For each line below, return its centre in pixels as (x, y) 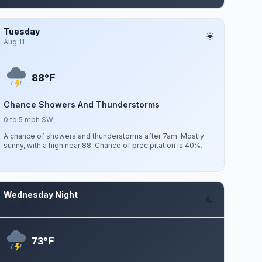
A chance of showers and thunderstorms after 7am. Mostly (104, 136)
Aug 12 (15, 205)
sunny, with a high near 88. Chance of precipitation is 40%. (103, 145)
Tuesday (22, 31)
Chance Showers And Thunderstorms (82, 104)
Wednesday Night (41, 194)
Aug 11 (14, 42)
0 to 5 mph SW (29, 120)
